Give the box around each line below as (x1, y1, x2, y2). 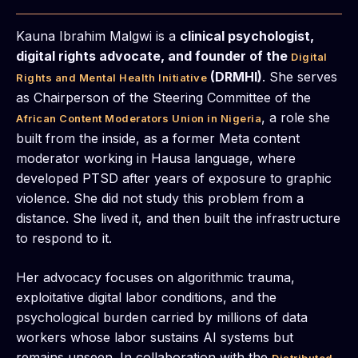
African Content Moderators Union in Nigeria (16, 112, 262, 125)
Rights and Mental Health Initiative (16, 71, 208, 85)
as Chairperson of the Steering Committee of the (16, 89, 311, 106)
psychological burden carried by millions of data (16, 309, 308, 326)
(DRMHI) (207, 69, 263, 86)
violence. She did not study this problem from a (16, 190, 304, 207)
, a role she (261, 109, 331, 126)
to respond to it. (16, 230, 112, 247)
